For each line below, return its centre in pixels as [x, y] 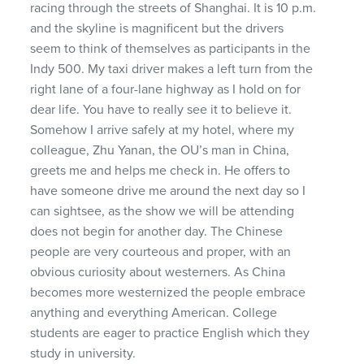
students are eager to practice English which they [170, 333]
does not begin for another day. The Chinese [157, 231]
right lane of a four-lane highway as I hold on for [166, 89]
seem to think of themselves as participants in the [171, 48]
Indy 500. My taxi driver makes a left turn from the [172, 69]
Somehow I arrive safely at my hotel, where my [162, 130]
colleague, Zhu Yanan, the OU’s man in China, [160, 150]
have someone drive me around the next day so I [168, 191]
